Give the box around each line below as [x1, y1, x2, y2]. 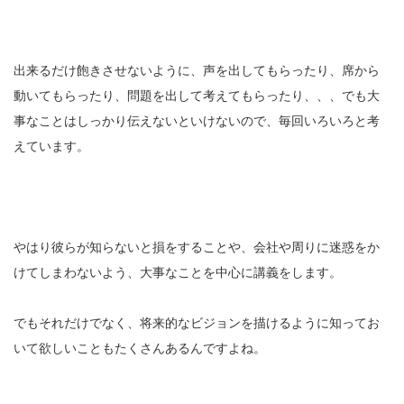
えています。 [14, 139, 89, 154]
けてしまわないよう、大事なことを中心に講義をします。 [14, 265, 342, 280]
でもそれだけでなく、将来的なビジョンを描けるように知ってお [14, 316, 380, 331]
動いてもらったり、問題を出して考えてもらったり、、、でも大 [14, 88, 380, 104]
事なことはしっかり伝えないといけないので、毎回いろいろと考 [14, 114, 380, 129]
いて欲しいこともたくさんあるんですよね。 [14, 341, 266, 356]
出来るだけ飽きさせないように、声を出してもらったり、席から [14, 63, 380, 78]
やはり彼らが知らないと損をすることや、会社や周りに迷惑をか [14, 240, 380, 255]
